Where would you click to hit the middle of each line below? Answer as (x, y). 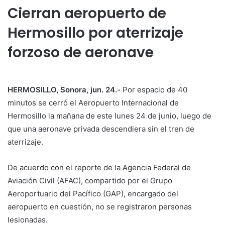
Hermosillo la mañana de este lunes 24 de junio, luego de (109, 116)
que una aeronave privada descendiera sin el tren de (101, 129)
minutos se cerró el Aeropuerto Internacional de (93, 103)
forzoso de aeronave (81, 53)
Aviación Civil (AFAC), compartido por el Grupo (90, 181)
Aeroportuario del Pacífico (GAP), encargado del (93, 194)
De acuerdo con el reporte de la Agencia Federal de (99, 168)
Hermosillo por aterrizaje (95, 33)
